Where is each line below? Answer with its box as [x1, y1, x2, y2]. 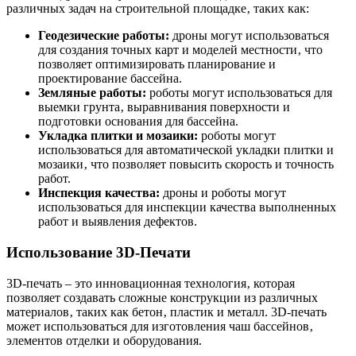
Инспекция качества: [38, 186, 160, 200]
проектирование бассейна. [38, 72, 182, 86]
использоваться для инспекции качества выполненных [38, 200, 336, 215]
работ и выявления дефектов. [38, 215, 197, 229]
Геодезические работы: [38, 29, 169, 43]
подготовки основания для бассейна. [38, 114, 238, 129]
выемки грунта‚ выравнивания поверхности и [38, 100, 290, 114]
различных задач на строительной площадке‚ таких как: [6, 2, 309, 16]
